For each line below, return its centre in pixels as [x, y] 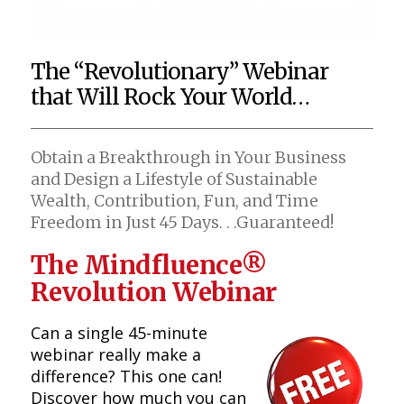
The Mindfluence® [149, 266]
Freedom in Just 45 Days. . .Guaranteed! [182, 223]
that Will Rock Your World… [170, 97]
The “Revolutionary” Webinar [179, 72]
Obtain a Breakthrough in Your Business [188, 158]
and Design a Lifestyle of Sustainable [174, 179]
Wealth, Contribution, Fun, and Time [174, 201]
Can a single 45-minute [119, 333]
